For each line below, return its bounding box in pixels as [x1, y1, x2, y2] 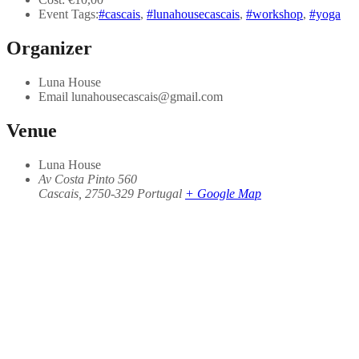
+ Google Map [185, 186, 261, 200]
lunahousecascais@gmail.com [71, 90, 223, 104]
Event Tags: [38, 7, 99, 22]
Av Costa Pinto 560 [38, 171, 137, 186]
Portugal [137, 186, 182, 200]
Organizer [6, 38, 92, 59]
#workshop [246, 7, 303, 22]
